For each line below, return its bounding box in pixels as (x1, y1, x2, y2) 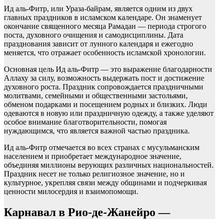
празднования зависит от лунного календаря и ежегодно (4, 40, 193, 48)
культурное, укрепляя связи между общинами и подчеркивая (4, 178, 207, 187)
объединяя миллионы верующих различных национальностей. (4, 161, 214, 170)
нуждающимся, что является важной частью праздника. (4, 127, 190, 135)
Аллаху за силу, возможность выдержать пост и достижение (4, 74, 204, 83)
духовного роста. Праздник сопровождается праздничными (4, 83, 203, 91)
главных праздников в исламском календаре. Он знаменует (4, 13, 202, 22)
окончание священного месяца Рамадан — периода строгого (4, 22, 206, 31)
